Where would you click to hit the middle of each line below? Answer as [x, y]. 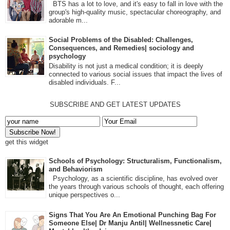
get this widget [27, 142]
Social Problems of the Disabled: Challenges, [121, 40]
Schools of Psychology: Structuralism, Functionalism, [135, 161]
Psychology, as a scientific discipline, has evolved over [133, 179]
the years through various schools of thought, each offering [136, 187]
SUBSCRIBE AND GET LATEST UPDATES [115, 104]
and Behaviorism [76, 169]
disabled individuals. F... [85, 82]
